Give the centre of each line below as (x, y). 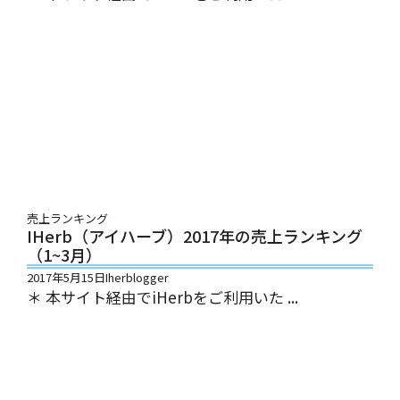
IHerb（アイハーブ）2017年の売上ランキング (195, 235)
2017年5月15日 (66, 277)
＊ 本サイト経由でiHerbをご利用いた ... (162, 296)
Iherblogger (137, 277)
